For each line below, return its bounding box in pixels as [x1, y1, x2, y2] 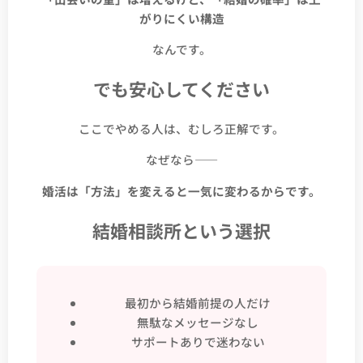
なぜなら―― [145, 151, 218, 169]
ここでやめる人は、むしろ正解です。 [79, 119, 284, 137]
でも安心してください [93, 76, 270, 102]
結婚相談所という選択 [92, 217, 271, 243]
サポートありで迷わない [130, 333, 265, 351]
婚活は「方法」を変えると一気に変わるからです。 [42, 181, 321, 199]
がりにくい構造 [139, 9, 224, 27]
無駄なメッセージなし [137, 314, 258, 331]
